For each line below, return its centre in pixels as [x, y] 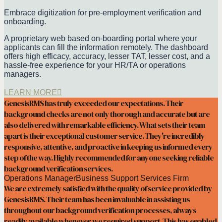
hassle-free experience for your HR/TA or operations [95, 65]
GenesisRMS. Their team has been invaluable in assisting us [97, 199]
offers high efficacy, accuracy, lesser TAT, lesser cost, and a [107, 56]
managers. [23, 74]
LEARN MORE [30, 92]
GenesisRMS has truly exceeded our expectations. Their [94, 103]
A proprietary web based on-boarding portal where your [100, 38]
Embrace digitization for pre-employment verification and [103, 12]
